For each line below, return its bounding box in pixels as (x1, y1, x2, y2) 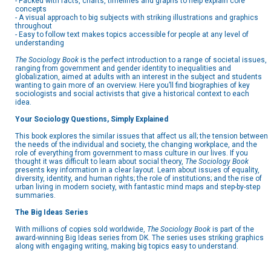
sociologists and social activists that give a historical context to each (15, 90, 249, 99)
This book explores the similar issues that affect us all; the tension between (15, 132, 268, 141)
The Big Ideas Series (15, 208, 88, 217)
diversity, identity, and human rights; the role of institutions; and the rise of (15, 174, 262, 183)
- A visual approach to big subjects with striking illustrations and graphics (15, 13, 258, 22)
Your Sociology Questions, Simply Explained (15, 115, 168, 124)
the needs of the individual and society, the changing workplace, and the (15, 140, 257, 149)
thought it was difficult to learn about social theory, (15, 157, 185, 166)
